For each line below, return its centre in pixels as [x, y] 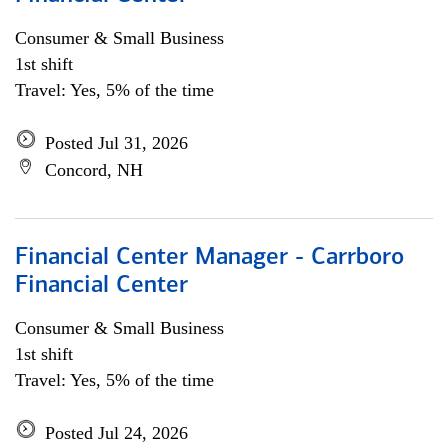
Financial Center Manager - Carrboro [209, 258]
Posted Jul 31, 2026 [116, 143]
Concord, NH [94, 170]
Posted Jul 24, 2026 [116, 433]
